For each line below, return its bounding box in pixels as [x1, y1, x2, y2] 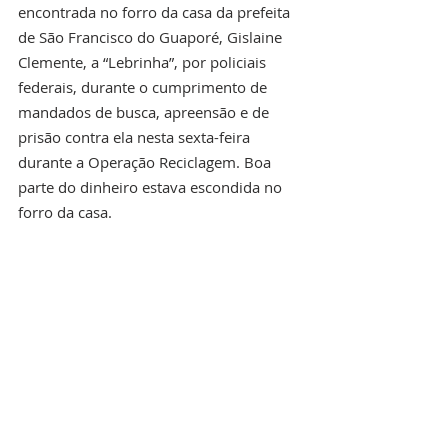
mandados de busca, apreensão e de [18, 102, 273, 123]
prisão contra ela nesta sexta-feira [18, 127, 254, 148]
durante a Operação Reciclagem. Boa [18, 152, 275, 173]
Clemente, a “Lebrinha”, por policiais [18, 52, 270, 73]
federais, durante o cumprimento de [18, 77, 271, 98]
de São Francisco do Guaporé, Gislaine [18, 27, 286, 48]
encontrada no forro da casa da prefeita [18, 2, 294, 23]
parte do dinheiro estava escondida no [18, 177, 286, 198]
